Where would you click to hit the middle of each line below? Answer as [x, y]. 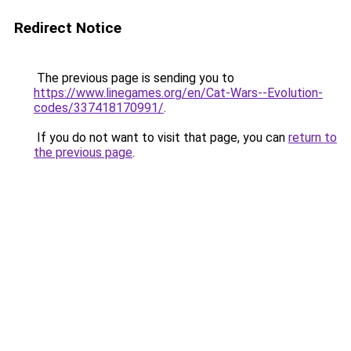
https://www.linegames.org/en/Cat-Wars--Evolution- [178, 93]
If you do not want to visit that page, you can [161, 138]
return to [313, 138]
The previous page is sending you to [134, 78]
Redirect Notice [68, 28]
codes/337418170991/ [99, 108]
